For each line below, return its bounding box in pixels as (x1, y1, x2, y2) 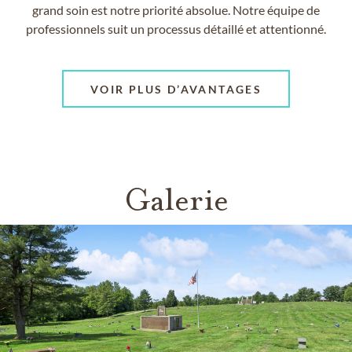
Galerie (123, 179, 229, 219)
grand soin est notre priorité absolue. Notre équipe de (32, 2, 320, 18)
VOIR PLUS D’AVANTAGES (90, 82, 262, 96)
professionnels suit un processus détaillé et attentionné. (26, 21, 326, 37)
